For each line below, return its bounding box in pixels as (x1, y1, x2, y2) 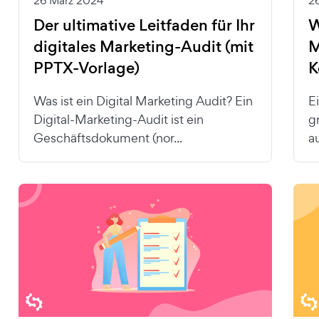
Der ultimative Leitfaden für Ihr (33, 14, 255, 36)
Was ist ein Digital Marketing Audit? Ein (33, 92, 253, 109)
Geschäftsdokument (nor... (33, 129, 182, 146)
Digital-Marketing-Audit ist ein (33, 110, 204, 127)
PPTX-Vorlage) (33, 56, 140, 79)
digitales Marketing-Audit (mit (33, 35, 253, 58)
